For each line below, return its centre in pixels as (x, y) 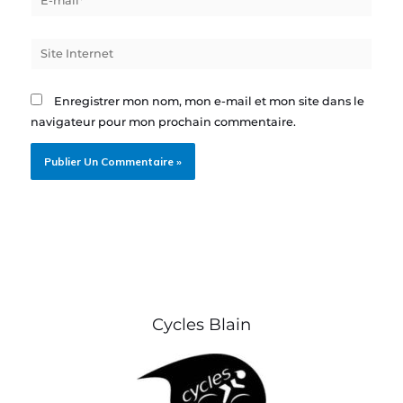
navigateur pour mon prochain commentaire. (164, 121)
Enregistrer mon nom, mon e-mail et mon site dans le (210, 101)
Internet (54, 67)
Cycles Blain (201, 325)
